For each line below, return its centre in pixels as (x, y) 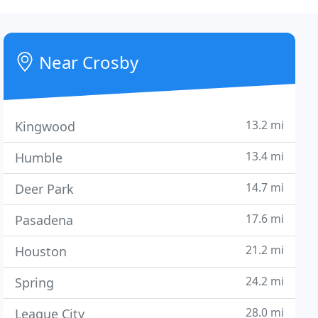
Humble (39, 158)
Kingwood (45, 126)
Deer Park (45, 189)
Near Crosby (87, 62)
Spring (35, 283)
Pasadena (44, 220)
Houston (41, 251)
